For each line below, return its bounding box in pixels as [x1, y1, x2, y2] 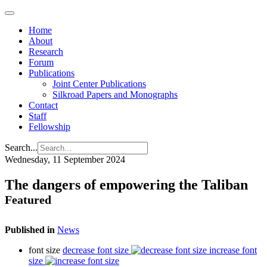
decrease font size [63, 244, 129, 255]
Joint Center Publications [52, 79, 146, 89]
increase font [209, 244, 257, 255]
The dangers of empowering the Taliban [5, 176, 248, 193]
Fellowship [29, 122, 70, 132]
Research [29, 46, 63, 57]
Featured [5, 193, 51, 206]
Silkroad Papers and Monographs [52, 89, 178, 100]
